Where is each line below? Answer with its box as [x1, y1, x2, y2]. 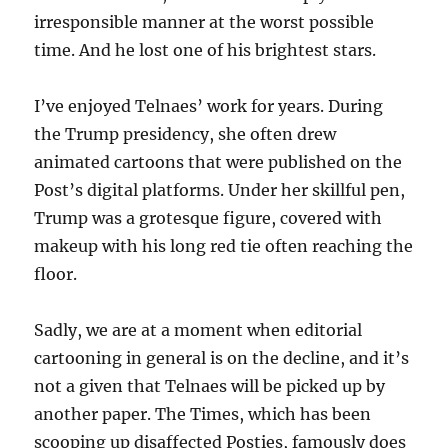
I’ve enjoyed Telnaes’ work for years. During [34, 95, 384, 116]
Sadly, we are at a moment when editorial [34, 319, 363, 340]
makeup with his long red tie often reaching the [34, 235, 414, 256]
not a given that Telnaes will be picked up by [34, 375, 386, 396]
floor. [34, 263, 78, 284]
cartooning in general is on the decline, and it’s [34, 347, 410, 368]
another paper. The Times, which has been [34, 403, 372, 424]
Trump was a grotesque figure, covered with [34, 207, 383, 228]
